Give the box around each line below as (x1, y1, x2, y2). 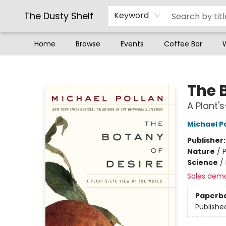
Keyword (114, 10, 149, 21)
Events (121, 39, 144, 49)
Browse (76, 39, 100, 49)
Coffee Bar (164, 39, 202, 49)
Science (187, 157, 218, 167)
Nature (187, 146, 215, 156)
